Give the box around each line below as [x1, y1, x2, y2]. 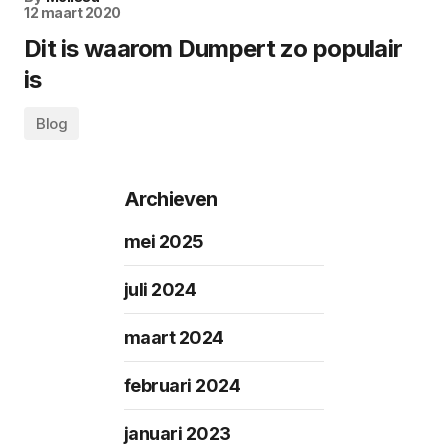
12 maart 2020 [24, 4, 121, 22]
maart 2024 [123, 327, 224, 349]
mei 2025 [123, 231, 204, 253]
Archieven [123, 187, 218, 212]
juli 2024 [123, 279, 197, 301]
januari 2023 [123, 423, 231, 445]
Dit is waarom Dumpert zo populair [24, 34, 403, 64]
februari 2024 [123, 375, 241, 397]
